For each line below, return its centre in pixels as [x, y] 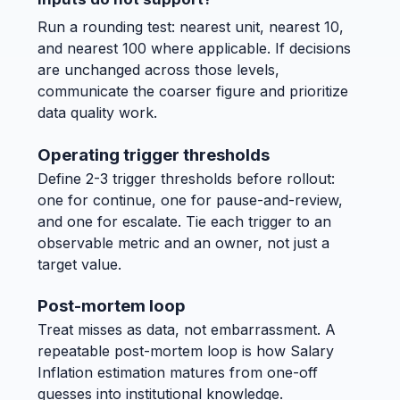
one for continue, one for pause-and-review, [190, 200]
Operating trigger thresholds [154, 154]
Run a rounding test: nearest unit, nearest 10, [191, 27]
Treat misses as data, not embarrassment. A [187, 330]
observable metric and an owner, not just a [183, 242]
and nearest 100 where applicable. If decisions [194, 49]
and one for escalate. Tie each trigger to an [184, 221]
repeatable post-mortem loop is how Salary [186, 351]
